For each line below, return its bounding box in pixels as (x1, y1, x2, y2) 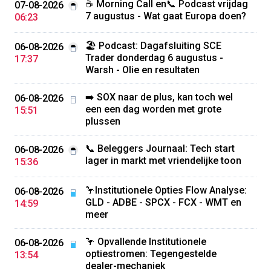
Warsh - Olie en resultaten (85, 64, 200, 76)
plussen (85, 116, 120, 127)
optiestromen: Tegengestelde (85, 248, 217, 260)
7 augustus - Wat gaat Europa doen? (85, 10, 246, 22)
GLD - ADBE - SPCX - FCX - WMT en (85, 197, 241, 208)
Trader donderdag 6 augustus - (85, 52, 223, 64)
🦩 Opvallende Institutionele (85, 236, 206, 247)
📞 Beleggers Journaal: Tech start (85, 143, 235, 154)
